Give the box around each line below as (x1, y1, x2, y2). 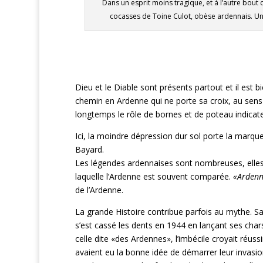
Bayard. (75, 144, 104, 156)
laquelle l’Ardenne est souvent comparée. (75, 171, 233, 183)
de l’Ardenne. (75, 184, 123, 196)
